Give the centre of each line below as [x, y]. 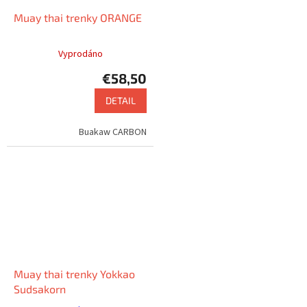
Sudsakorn [40, 288]
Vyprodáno [80, 54]
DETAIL [121, 101]
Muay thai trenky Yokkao [74, 273]
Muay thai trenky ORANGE [78, 18]
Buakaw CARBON [113, 133]
